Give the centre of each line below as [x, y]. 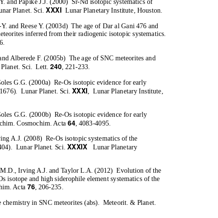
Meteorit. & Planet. [129, 203]
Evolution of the [139, 171]
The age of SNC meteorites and [112, 58]
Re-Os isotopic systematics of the [91, 138]
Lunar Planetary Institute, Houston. [114, 10]
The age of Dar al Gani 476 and [115, 26]
